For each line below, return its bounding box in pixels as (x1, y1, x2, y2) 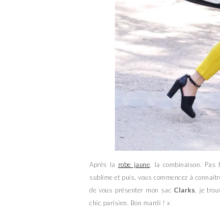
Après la (89, 160, 118, 168)
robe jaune (118, 160, 150, 168)
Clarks (174, 186, 195, 194)
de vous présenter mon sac (89, 186, 174, 194)
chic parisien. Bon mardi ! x (89, 198, 170, 207)
